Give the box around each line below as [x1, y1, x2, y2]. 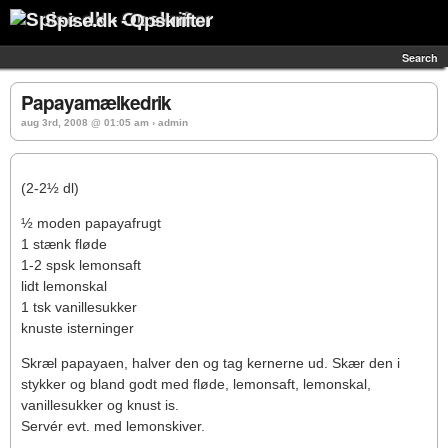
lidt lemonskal [21, 278, 107, 294]
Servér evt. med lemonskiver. [21, 418, 205, 434]
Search [402, 50, 438, 65]
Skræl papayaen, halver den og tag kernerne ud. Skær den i [21, 355, 400, 371]
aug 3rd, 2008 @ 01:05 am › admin [21, 117, 188, 128]
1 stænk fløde [21, 236, 107, 252]
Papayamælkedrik [21, 89, 171, 116]
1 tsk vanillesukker [21, 299, 137, 315]
